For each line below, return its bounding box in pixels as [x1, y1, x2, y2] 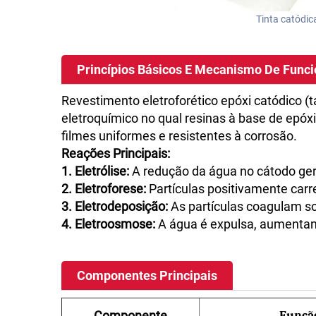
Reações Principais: [61, 146, 170, 161]
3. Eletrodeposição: [61, 199, 171, 214]
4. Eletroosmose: [61, 217, 158, 231]
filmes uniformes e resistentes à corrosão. [61, 128, 297, 143]
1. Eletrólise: [61, 164, 132, 178]
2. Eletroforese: [61, 181, 149, 196]
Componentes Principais [77, 268, 217, 283]
